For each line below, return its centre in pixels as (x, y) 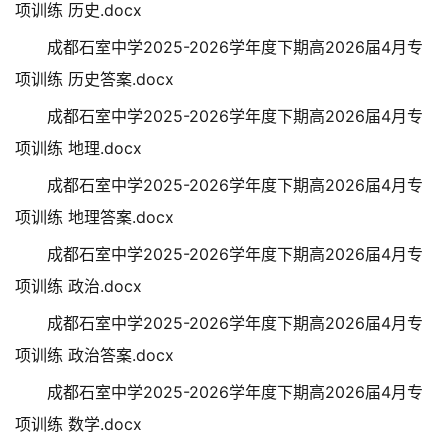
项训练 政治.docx (78, 286)
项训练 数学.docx (78, 424)
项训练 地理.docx (78, 148)
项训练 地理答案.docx (94, 217)
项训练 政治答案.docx (94, 355)
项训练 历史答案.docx (94, 79)
